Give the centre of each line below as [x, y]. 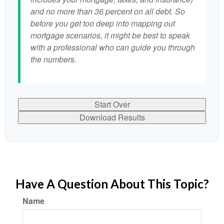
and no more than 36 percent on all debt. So [108, 11]
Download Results [112, 117]
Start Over [112, 104]
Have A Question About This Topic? [112, 184]
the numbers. [53, 59]
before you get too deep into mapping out [103, 23]
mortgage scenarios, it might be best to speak [110, 35]
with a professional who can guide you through [113, 47]
